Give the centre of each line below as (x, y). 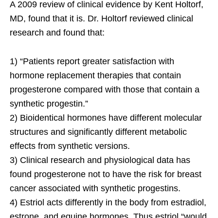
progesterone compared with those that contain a (105, 89)
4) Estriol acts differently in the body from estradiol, (108, 202)
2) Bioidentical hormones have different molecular (106, 118)
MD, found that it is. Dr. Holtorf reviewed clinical (101, 18)
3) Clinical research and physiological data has (100, 160)
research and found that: (57, 32)
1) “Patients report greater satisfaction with (92, 61)
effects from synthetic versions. (70, 146)
